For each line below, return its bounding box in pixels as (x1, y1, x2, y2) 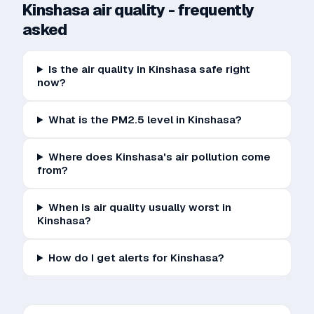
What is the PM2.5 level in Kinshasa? (48, 113, 242, 126)
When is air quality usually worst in (48, 200, 231, 214)
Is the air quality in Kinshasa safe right (48, 62, 250, 76)
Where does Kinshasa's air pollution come (48, 150, 271, 163)
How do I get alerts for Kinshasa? (48, 251, 224, 264)
